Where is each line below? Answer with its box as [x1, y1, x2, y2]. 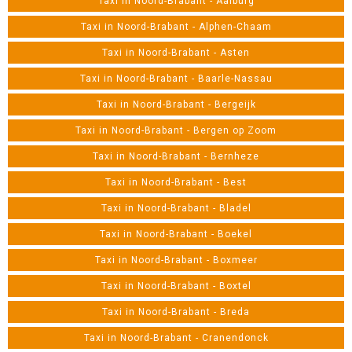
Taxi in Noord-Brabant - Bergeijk [96, 99, 256, 110]
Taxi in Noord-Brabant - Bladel [101, 203, 251, 214]
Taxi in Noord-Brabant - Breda [102, 306, 250, 317]
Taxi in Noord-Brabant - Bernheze [93, 151, 259, 162]
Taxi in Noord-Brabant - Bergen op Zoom [75, 125, 277, 136]
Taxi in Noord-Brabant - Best [105, 177, 247, 188]
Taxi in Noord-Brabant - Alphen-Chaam [80, 21, 272, 32]
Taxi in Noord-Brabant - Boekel [100, 229, 252, 240]
